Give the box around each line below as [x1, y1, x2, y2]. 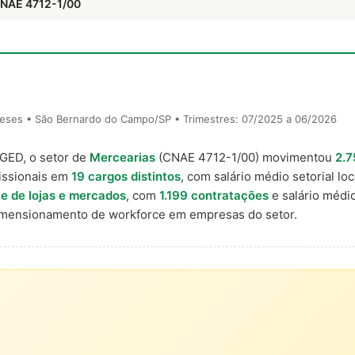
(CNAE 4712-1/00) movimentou [155, 150, 335, 165]
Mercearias [90, 150, 155, 165]
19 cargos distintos [71, 169, 181, 184]
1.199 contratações [159, 188, 269, 203]
